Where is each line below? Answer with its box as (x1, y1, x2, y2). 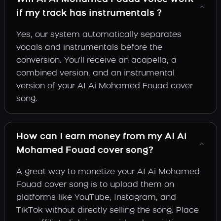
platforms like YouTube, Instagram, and (16, 193, 176, 202)
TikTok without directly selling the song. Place (16, 206, 199, 215)
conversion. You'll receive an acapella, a (16, 56, 177, 65)
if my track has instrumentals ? (16, 8, 162, 18)
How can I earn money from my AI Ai (16, 132, 187, 142)
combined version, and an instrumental (16, 69, 175, 77)
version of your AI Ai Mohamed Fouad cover (16, 82, 193, 90)
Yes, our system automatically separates (16, 31, 182, 39)
